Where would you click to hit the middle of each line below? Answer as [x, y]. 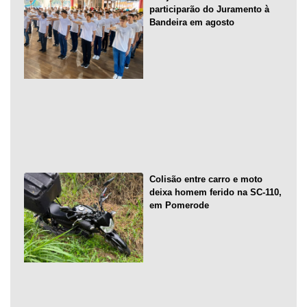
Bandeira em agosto [192, 22]
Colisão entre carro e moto [206, 180]
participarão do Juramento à [209, 9]
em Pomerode [179, 206]
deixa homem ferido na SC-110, [215, 193]
